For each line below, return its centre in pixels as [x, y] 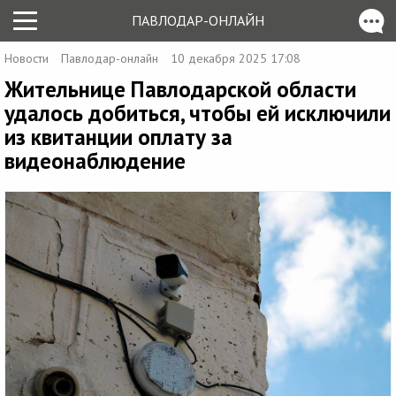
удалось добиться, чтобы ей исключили [198, 113]
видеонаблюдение [95, 161]
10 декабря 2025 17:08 [236, 58]
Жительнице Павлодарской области [180, 89]
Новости [27, 58]
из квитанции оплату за [118, 137]
